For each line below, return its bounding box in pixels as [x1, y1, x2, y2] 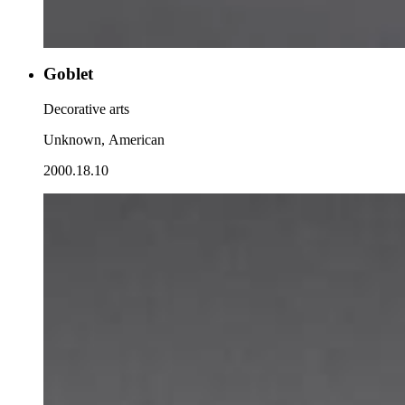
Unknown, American [43, 132, 165, 148]
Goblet [43, 64, 93, 84]
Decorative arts [43, 101, 129, 118]
